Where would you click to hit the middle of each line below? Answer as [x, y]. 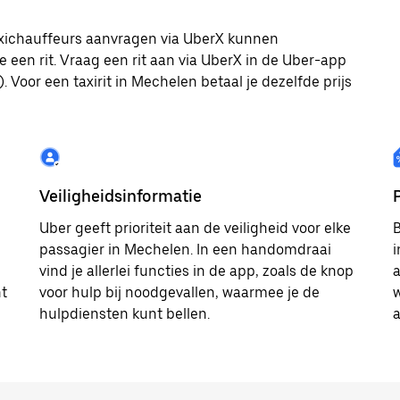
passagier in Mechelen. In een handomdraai [185, 250]
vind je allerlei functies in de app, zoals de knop [196, 271]
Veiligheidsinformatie [121, 196]
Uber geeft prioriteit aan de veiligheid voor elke [195, 228]
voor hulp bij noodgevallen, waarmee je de [179, 292]
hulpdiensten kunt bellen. [125, 314]
